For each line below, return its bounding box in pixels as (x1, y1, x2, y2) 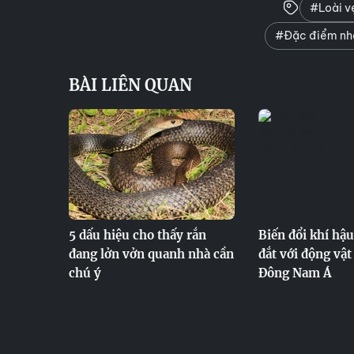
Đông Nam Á (258, 265, 332, 281)
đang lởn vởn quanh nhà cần (69, 247, 234, 262)
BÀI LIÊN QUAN (69, 75, 192, 95)
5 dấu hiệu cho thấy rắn (69, 228, 206, 243)
